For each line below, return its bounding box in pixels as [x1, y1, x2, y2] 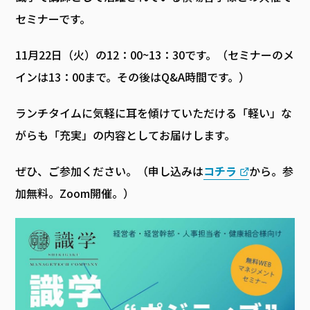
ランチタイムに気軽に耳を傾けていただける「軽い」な [15, 104, 293, 121]
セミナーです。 [15, 10, 91, 27]
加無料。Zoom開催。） [15, 185, 135, 201]
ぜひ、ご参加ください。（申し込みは [15, 163, 204, 179]
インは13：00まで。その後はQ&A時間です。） [15, 69, 250, 85]
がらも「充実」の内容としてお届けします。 [15, 127, 236, 143]
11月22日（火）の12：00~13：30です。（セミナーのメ [15, 46, 295, 63]
